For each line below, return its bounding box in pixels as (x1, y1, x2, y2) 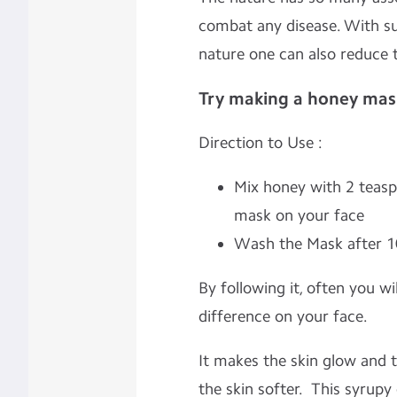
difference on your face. (198, 306, 368, 326)
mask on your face (233, 205, 364, 225)
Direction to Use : (198, 132, 323, 152)
